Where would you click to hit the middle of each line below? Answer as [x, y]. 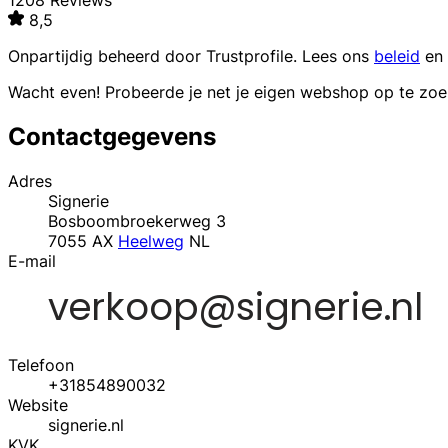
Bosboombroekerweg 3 [137, 220]
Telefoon [41, 364]
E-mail [32, 260]
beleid [397, 56]
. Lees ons [333, 56]
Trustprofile [249, 56]
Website [38, 404]
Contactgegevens [112, 137]
